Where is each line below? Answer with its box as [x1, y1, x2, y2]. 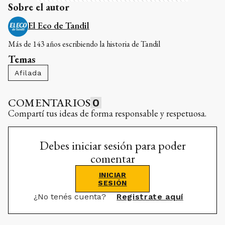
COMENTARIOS [8, 95, 91, 110]
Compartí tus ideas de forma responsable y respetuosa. [8, 107, 206, 119]
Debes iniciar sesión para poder [39, 137, 186, 153]
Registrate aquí [117, 191, 183, 201]
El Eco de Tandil [28, 19, 89, 31]
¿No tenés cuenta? [34, 191, 109, 201]
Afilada [15, 68, 42, 77]
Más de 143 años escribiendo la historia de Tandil [8, 38, 160, 49]
